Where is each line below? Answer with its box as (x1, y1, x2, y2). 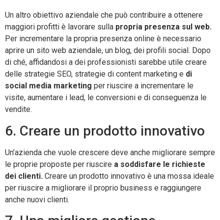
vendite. (5, 105, 32, 114)
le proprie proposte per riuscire (5, 159, 114, 169)
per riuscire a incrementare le (94, 81, 193, 91)
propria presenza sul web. (115, 22, 212, 32)
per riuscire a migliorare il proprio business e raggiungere (5, 183, 201, 192)
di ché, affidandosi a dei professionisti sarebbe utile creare (5, 57, 207, 67)
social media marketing (5, 81, 94, 91)
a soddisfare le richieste (114, 159, 205, 169)
